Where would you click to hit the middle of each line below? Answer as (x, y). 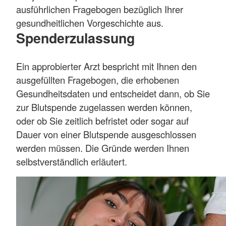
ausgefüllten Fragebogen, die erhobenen (98, 80)
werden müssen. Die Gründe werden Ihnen (103, 148)
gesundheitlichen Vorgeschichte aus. (91, 23)
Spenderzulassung (75, 38)
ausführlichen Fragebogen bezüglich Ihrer (100, 9)
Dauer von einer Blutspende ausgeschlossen (106, 134)
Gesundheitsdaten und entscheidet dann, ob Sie (113, 94)
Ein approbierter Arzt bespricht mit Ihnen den (106, 66)
